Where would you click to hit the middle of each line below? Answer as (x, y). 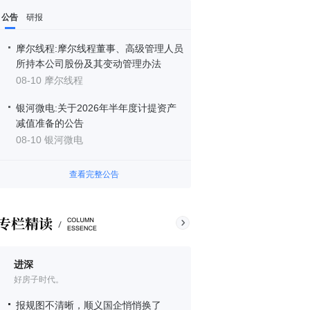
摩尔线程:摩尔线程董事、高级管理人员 (100, 48)
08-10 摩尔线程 (49, 80)
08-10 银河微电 (49, 140)
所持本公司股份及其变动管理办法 (89, 64)
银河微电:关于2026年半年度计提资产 (96, 108)
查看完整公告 (94, 174)
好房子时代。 (39, 280)
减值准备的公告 (50, 123)
